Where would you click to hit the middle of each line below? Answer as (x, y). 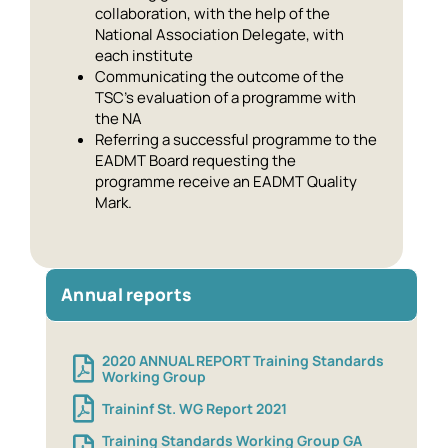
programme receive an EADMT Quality (226, 181)
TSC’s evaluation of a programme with (225, 97)
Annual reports (126, 294)
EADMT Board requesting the (195, 160)
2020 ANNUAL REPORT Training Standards (243, 360)
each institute (144, 55)
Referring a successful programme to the (236, 139)
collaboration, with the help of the (212, 13)
